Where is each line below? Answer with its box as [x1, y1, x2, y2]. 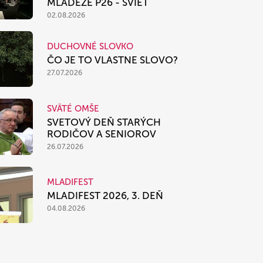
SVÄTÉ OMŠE [47, 103, 99, 114]
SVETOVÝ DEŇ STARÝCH [47, 116, 161, 128]
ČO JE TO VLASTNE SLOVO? [47, 53, 178, 66]
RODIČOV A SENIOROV [47, 127, 156, 140]
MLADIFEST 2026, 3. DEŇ [47, 190, 163, 202]
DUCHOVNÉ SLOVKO [47, 41, 133, 52]
